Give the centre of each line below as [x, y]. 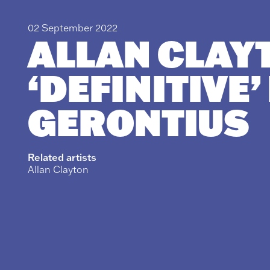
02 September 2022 [73, 27]
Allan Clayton [58, 170]
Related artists [62, 158]
